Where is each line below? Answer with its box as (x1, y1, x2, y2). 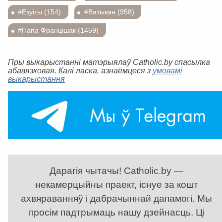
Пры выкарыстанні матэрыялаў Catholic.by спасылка (8, 57, 210, 66)
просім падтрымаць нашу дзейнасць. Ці (29, 207, 205, 218)
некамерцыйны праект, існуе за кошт (35, 179, 198, 190)
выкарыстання (8, 74, 65, 83)
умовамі (153, 65, 182, 75)
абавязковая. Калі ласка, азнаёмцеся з (8, 65, 153, 75)
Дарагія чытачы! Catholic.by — (50, 165, 184, 176)
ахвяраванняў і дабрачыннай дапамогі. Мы (21, 193, 213, 204)
